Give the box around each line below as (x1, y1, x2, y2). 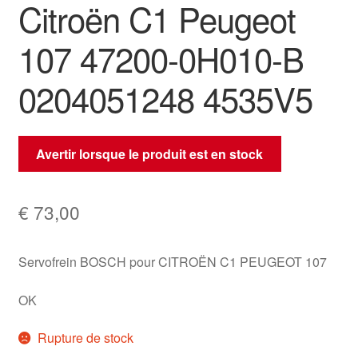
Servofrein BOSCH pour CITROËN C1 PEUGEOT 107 (18, 253, 327, 272)
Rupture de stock (38, 328, 134, 348)
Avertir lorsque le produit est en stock (36, 145, 264, 164)
